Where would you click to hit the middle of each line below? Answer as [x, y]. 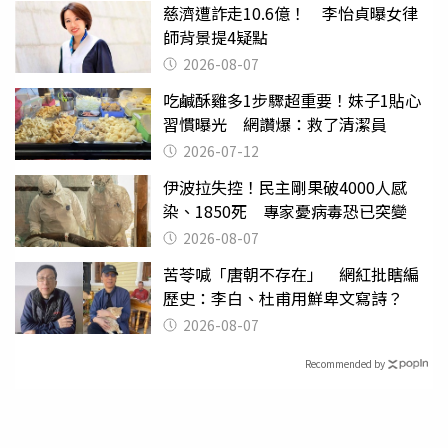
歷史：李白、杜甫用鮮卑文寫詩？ [283, 298]
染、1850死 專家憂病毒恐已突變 [285, 211]
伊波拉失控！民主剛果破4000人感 [285, 187]
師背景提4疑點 [215, 37]
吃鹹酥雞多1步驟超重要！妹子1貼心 [292, 100]
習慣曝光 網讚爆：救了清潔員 [275, 124]
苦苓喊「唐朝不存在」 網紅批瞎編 [291, 274]
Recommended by [345, 363]
